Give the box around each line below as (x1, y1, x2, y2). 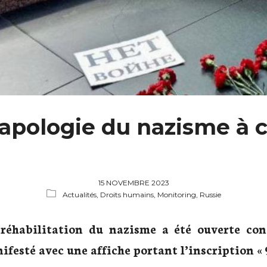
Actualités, (62, 190, 100, 200)
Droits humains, (100, 190, 157, 200)
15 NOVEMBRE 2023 (98, 178, 169, 188)
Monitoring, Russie (157, 190, 221, 200)
